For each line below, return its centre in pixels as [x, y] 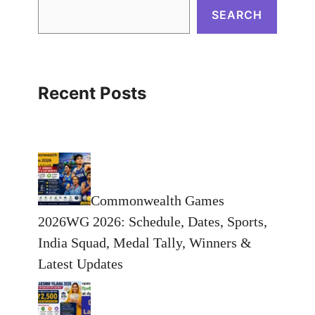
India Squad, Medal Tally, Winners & [145, 242]
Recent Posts [92, 93]
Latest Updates [81, 263]
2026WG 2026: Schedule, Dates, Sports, [153, 221]
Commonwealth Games [157, 200]
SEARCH [237, 14]
